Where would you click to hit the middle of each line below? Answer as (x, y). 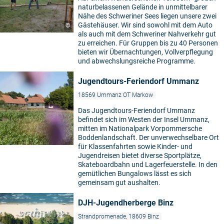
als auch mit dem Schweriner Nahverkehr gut (147, 34)
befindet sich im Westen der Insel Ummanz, (144, 119)
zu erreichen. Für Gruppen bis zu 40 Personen (148, 43)
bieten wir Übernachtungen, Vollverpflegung (145, 52)
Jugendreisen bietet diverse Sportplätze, (140, 155)
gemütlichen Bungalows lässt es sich (135, 173)
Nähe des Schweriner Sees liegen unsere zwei (147, 16)
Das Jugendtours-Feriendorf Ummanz (136, 110)
